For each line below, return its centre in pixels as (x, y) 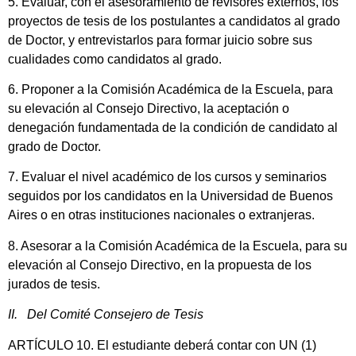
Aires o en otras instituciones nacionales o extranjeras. (161, 215)
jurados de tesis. (54, 284)
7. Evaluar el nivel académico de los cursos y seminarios (167, 177)
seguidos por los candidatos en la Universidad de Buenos (170, 196)
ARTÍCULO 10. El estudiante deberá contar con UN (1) (162, 345)
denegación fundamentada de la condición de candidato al (173, 128)
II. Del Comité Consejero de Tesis (106, 315)
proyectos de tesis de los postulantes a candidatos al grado (174, 21)
